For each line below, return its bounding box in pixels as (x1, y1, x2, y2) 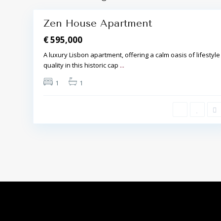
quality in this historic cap (43, 60, 120, 70)
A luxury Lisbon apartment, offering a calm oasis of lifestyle (43, 50, 220, 59)
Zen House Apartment (43, 17, 152, 29)
